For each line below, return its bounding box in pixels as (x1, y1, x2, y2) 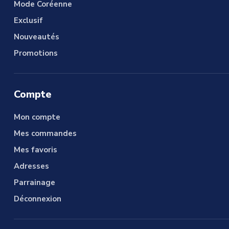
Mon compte (13, 112, 60, 123)
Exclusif (13, 15, 43, 26)
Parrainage (13, 177, 55, 188)
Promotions (13, 48, 58, 59)
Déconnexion (13, 194, 61, 204)
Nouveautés (13, 32, 59, 42)
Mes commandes (13, 128, 77, 139)
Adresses (13, 161, 49, 172)
